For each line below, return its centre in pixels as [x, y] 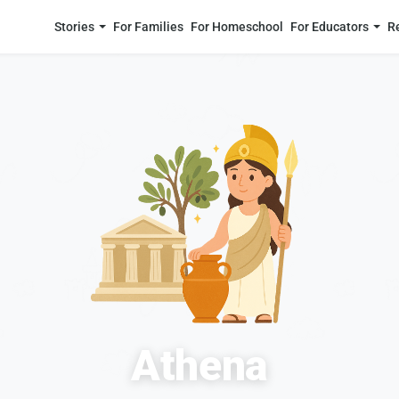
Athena [199, 365]
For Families [149, 27]
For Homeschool [237, 27]
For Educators [330, 27]
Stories [74, 27]
